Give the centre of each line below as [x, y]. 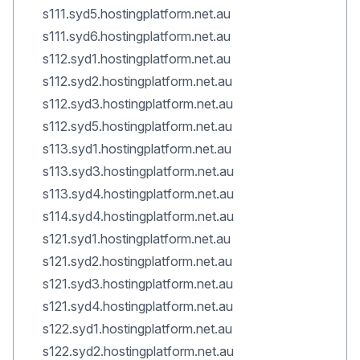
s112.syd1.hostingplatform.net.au [137, 59]
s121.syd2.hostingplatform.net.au [137, 261]
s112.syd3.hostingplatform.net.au [138, 104]
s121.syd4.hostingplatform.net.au [138, 306]
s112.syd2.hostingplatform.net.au [137, 81]
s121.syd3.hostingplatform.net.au [138, 284]
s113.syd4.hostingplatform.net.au [138, 194]
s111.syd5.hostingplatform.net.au [137, 14]
